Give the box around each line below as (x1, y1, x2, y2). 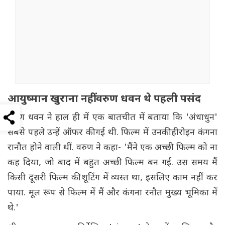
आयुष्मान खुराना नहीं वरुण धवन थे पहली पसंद (8, 92, 201, 107)
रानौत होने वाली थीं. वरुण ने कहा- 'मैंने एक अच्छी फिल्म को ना (8, 142, 217, 154)
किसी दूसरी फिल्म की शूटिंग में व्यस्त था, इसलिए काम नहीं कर (8, 172, 217, 184)
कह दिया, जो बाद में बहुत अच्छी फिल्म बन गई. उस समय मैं (8, 157, 217, 169)
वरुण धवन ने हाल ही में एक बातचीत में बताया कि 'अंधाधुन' (8, 112, 217, 124)
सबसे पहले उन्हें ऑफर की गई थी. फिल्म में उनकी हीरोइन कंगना (8, 127, 217, 139)
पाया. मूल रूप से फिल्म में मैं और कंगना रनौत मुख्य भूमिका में (8, 187, 217, 199)
